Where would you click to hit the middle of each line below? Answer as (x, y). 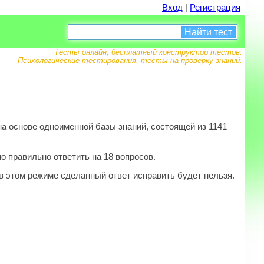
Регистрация (215, 7)
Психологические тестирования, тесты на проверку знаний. (130, 60)
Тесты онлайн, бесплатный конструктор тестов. (148, 52)
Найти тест (208, 32)
